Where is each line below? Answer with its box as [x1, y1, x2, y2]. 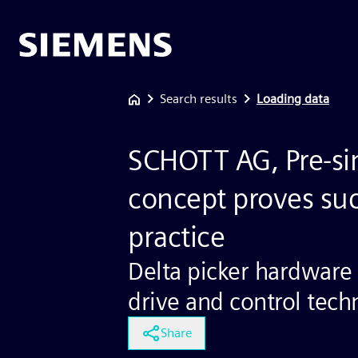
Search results [160, 91, 237, 106]
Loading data [257, 91, 329, 106]
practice [128, 219, 225, 254]
